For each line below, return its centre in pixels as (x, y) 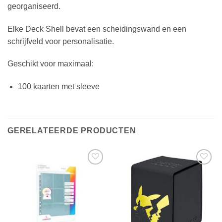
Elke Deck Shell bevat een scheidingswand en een (97, 29)
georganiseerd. (34, 6)
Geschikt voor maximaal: (51, 64)
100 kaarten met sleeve (58, 87)
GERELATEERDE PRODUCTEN (72, 131)
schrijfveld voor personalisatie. (61, 41)
